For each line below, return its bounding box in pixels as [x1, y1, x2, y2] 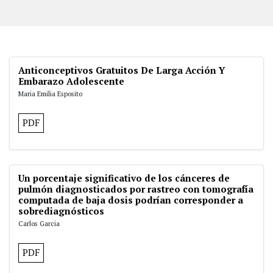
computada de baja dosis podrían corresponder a [18, 194, 243, 206]
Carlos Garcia [18, 219, 60, 228]
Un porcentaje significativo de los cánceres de [18, 172, 230, 184]
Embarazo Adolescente [18, 75, 124, 87]
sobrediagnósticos [18, 205, 104, 217]
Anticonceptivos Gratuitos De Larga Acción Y [18, 64, 225, 76]
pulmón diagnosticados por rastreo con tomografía [18, 183, 253, 195]
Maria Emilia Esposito [18, 89, 82, 98]
